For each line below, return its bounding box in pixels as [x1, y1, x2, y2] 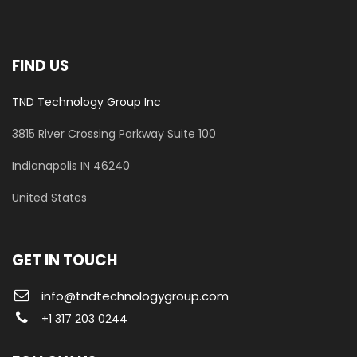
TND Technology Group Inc [12, 94, 161, 111]
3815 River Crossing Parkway [12, 126, 164, 143]
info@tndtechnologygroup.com [41, 288, 229, 305]
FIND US [12, 55, 69, 77]
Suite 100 [167, 126, 216, 143]
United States [12, 190, 87, 206]
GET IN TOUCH [12, 249, 117, 272]
